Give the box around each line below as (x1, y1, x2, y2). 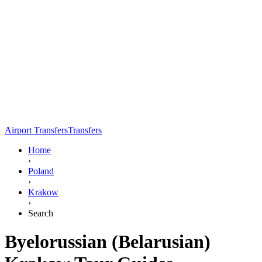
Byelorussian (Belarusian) (5, 231, 211, 253)
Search (28, 208, 53, 218)
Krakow (28, 187, 58, 197)
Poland (28, 166, 54, 176)
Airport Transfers (5, 125, 68, 135)
